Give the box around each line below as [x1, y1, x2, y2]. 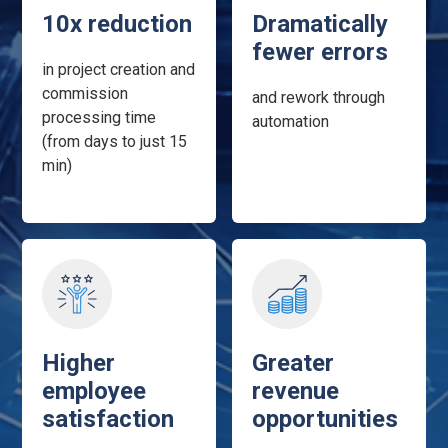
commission [42, 83, 129, 103]
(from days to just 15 [42, 131, 188, 151]
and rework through [252, 87, 385, 107]
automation [252, 111, 329, 131]
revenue [252, 376, 339, 405]
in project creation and [42, 59, 196, 79]
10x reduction [42, 9, 193, 38]
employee [42, 376, 147, 405]
